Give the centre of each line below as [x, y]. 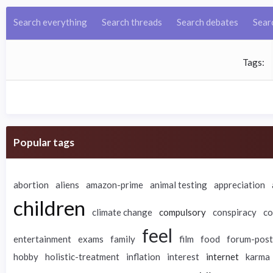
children [49, 208]
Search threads [132, 22]
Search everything [50, 22]
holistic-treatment [82, 257]
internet [222, 257]
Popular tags [44, 142]
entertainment [42, 239]
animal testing [179, 185]
